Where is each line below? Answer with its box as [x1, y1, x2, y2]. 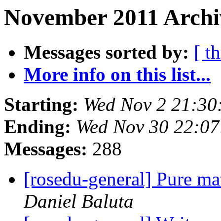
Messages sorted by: [24, 41, 189, 63]
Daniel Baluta [24, 190, 134, 212]
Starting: [4, 94, 78, 115]
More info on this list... [24, 64, 211, 85]
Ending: [4, 116, 71, 138]
